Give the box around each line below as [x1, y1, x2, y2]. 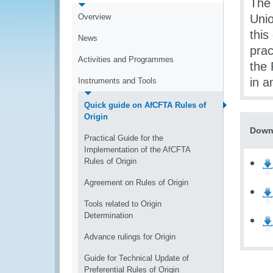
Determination [84, 211, 133, 220]
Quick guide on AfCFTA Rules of [84, 101, 206, 110]
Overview [78, 12, 111, 21]
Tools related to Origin [84, 199, 161, 208]
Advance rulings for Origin [84, 232, 175, 241]
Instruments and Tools [78, 76, 157, 85]
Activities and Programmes [78, 55, 174, 64]
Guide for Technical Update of [84, 253, 189, 263]
